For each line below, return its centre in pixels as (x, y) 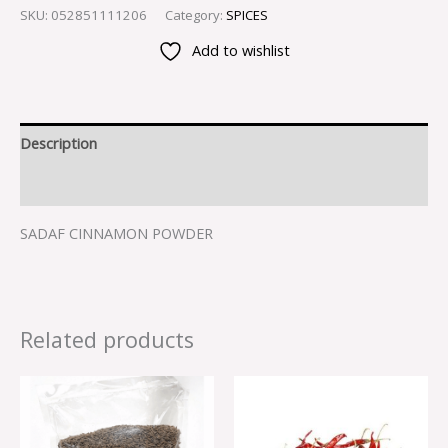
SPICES (247, 14)
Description (58, 143)
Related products (107, 340)
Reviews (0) (57, 184)
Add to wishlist (241, 50)
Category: (195, 14)
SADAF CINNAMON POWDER (116, 233)
